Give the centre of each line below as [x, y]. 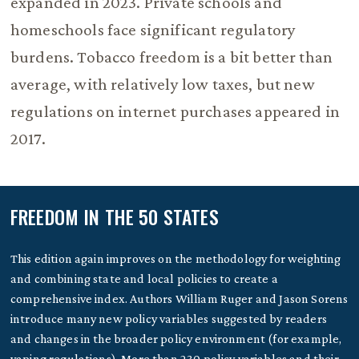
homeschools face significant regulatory [153, 30]
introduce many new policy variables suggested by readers [168, 318]
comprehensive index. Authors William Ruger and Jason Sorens [179, 298]
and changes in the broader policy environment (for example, [176, 338]
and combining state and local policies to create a [144, 278]
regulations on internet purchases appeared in [175, 112]
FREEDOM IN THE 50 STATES [114, 217]
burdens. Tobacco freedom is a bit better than [171, 57]
